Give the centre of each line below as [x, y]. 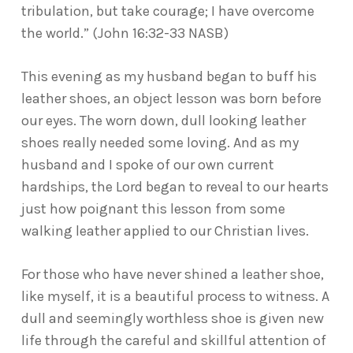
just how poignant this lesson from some [153, 209]
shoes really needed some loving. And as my [160, 143]
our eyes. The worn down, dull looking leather [163, 121]
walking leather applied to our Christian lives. [165, 231]
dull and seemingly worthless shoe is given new [172, 318]
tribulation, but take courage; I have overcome [167, 11]
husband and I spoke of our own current [147, 165]
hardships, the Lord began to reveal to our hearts [175, 187]
